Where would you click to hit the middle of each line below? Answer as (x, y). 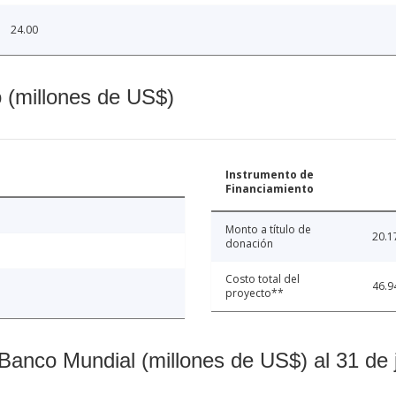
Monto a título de (268, 230)
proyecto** (255, 293)
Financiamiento (270, 189)
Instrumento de (270, 175)
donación (249, 244)
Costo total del (263, 279)
